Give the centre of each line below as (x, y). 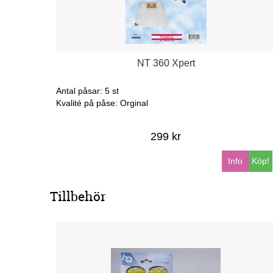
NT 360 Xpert (166, 63)
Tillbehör (78, 196)
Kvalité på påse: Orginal (102, 103)
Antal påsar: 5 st (87, 90)
